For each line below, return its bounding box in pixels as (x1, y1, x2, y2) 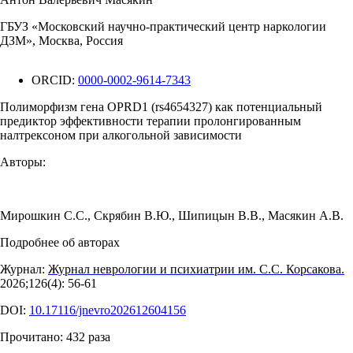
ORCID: (32, 73, 78, 87)
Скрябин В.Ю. (94, 209, 172, 222)
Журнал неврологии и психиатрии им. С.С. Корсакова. (48, 262, 344, 276)
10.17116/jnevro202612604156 (29, 303, 186, 317)
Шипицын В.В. (178, 209, 262, 222)
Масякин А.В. (268, 209, 344, 222)
